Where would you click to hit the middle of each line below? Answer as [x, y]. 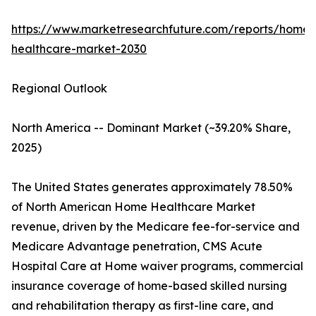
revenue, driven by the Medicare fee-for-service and [156, 227]
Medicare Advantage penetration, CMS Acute [137, 247]
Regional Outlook [59, 89]
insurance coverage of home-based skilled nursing [149, 286]
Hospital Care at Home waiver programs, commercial [157, 266]
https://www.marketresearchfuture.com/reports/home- [163, 29]
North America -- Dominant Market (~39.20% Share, [151, 128]
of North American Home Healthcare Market [133, 207]
